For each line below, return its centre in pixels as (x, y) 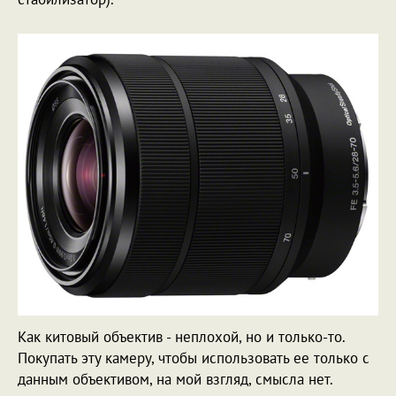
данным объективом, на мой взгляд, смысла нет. (175, 379)
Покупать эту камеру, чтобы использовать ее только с (194, 358)
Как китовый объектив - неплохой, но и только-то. (181, 336)
